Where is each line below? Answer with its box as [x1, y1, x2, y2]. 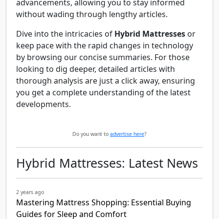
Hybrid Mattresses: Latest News [16, 154, 198, 171]
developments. [16, 99, 71, 109]
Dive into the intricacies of [16, 28, 114, 39]
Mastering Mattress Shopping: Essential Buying [16, 197, 191, 208]
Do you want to [72, 131, 110, 137]
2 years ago [16, 189, 44, 196]
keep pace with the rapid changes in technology [16, 40, 193, 51]
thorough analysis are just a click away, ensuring [16, 75, 195, 86]
